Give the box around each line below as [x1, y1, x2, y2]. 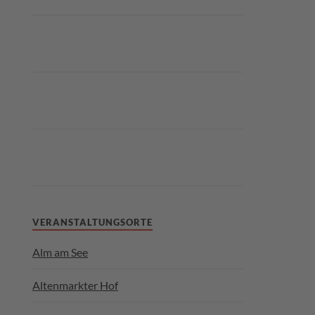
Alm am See [32, 245, 89, 259]
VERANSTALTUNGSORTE [32, 217, 153, 228]
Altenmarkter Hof [32, 278, 119, 292]
